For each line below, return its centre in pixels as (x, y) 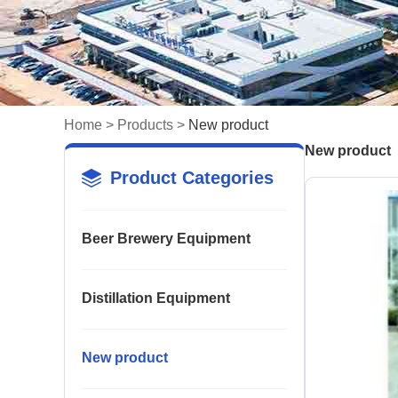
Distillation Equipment (156, 298)
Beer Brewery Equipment (166, 239)
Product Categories (192, 178)
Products (145, 125)
